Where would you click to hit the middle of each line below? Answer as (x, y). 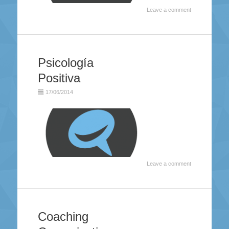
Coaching (63, 216)
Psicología (65, 62)
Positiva (59, 78)
